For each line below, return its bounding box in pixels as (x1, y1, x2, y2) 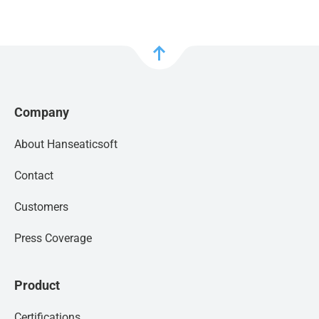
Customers (14, 200, 68, 214)
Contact (14, 169, 53, 182)
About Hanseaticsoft (14, 137, 117, 151)
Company (14, 105, 69, 120)
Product (14, 278, 60, 293)
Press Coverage (14, 231, 92, 245)
